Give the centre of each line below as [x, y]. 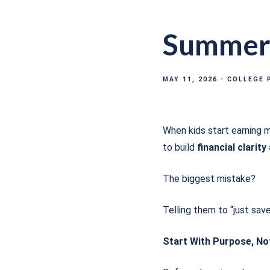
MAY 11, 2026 [190, 79]
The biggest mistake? [209, 178]
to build [180, 147]
